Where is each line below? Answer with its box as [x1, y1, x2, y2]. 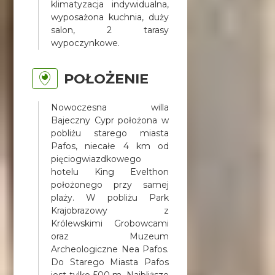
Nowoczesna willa [51, 101, 169, 113]
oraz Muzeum [51, 230, 169, 242]
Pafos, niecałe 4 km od [51, 140, 169, 152]
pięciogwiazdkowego [51, 153, 142, 165]
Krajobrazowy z [51, 204, 169, 216]
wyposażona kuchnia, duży [51, 11, 169, 23]
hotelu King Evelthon [51, 166, 169, 177]
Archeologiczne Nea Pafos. [51, 243, 169, 255]
